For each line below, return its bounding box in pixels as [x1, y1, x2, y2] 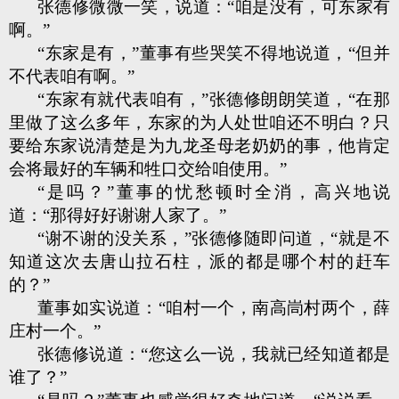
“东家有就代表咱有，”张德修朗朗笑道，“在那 [37, 90, 390, 109]
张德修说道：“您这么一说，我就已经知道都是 [37, 345, 390, 363]
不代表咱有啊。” [9, 67, 134, 85]
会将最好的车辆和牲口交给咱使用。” [9, 159, 287, 178]
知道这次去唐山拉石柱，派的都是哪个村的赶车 [9, 252, 390, 271]
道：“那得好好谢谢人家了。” [9, 206, 226, 224]
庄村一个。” [9, 322, 101, 340]
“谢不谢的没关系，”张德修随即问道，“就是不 [37, 229, 390, 248]
